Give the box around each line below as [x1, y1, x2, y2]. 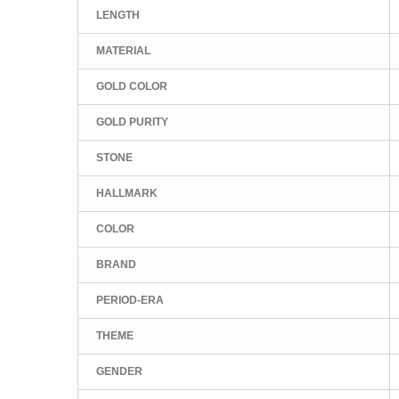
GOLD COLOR [96, 79, 167, 93]
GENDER [96, 364, 142, 378]
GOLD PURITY [96, 115, 168, 128]
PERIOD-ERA [96, 293, 164, 306]
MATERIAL [96, 44, 151, 57]
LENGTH [96, 8, 140, 21]
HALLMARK [96, 186, 158, 199]
